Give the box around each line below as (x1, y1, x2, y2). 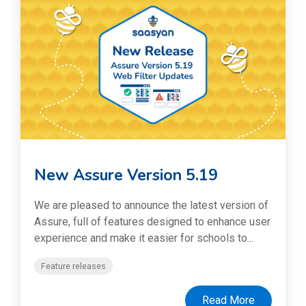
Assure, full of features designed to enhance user (34, 215, 270, 229)
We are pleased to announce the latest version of (34, 199, 268, 212)
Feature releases (41, 261, 106, 272)
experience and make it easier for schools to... (34, 232, 253, 245)
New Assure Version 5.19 (34, 165, 218, 186)
